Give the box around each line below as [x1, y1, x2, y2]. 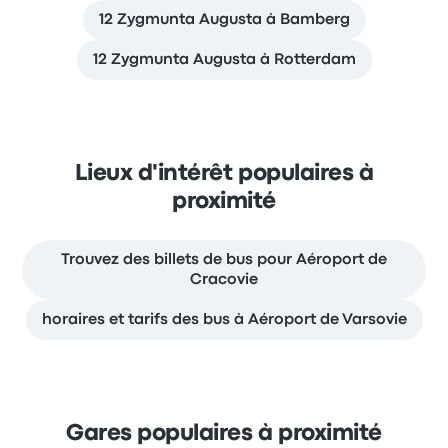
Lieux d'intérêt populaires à [74, 164, 374, 184]
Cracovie [190, 273, 258, 287]
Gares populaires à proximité [66, 424, 382, 444]
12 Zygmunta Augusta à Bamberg [98, 13, 350, 27]
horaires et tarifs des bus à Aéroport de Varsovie [41, 313, 407, 327]
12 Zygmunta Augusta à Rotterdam [92, 53, 356, 67]
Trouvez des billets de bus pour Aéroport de [61, 253, 387, 267]
